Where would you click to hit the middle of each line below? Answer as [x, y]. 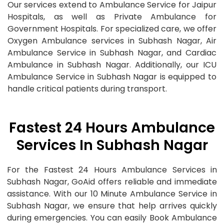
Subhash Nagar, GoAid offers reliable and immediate [112, 181]
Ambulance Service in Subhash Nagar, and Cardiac [112, 53]
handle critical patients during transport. [87, 89]
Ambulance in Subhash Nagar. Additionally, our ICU [112, 65]
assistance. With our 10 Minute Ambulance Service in [112, 193]
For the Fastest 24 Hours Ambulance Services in [112, 169]
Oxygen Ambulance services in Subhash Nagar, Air [112, 41]
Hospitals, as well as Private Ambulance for [112, 17]
